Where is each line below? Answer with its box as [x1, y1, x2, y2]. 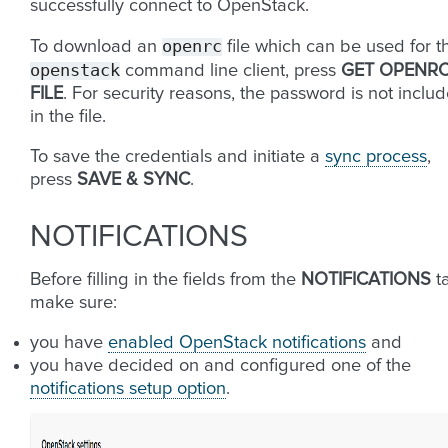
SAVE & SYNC [77, 171, 190, 189]
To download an [30, 38, 162, 56]
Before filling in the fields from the [30, 271, 301, 289]
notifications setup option [30, 380, 226, 398]
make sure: [30, 294, 117, 312]
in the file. [30, 108, 106, 126]
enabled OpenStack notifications [108, 334, 366, 352]
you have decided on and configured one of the [30, 357, 411, 375]
